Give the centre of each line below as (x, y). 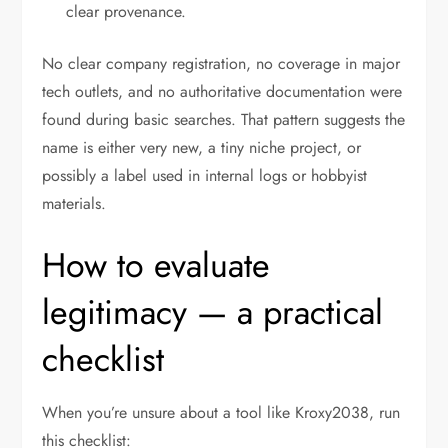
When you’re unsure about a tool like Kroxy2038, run (221, 413)
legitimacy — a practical (213, 313)
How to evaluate (156, 266)
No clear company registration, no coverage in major (221, 64)
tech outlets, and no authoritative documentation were (222, 92)
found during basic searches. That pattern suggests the (224, 120)
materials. (74, 204)
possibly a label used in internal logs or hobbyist (205, 176)
